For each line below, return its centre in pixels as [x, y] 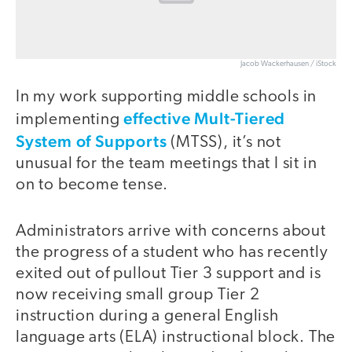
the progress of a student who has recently [172, 252]
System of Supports [92, 141]
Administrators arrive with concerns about [171, 231]
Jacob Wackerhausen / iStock [288, 64]
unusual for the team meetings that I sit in [167, 164]
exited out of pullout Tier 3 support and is [169, 273]
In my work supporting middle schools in [167, 97]
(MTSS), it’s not [224, 143]
